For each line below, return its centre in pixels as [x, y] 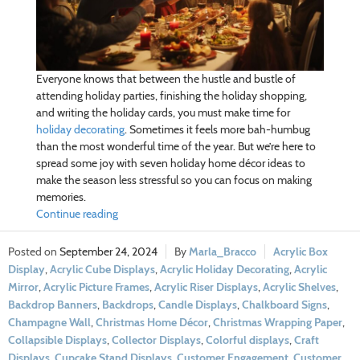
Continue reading [77, 214]
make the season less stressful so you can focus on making [174, 180]
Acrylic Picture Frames [96, 287]
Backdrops [128, 305]
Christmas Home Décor [152, 323]
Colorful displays [247, 340]
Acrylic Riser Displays [206, 287]
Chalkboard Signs [284, 305]
